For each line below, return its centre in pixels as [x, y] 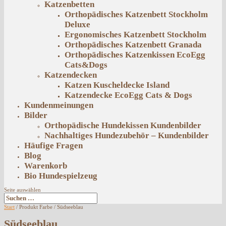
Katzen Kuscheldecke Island [117, 85]
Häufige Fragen [53, 146]
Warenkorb [46, 166]
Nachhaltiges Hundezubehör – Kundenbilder [127, 135]
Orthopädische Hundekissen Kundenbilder [123, 125]
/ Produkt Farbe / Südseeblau [49, 207]
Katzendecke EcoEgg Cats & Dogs [128, 95]
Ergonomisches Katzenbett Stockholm [135, 35]
